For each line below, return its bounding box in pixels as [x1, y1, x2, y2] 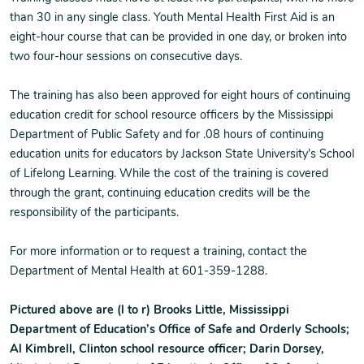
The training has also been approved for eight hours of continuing [10, 90, 350, 103]
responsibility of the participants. [10, 207, 179, 220]
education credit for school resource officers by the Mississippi [10, 110, 333, 123]
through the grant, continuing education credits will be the [10, 188, 310, 201]
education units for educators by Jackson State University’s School [10, 149, 354, 162]
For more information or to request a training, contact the [10, 246, 307, 259]
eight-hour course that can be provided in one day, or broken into [10, 32, 347, 45]
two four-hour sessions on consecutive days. [10, 51, 242, 64]
